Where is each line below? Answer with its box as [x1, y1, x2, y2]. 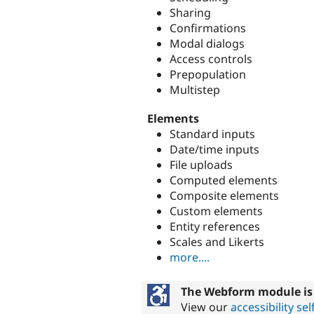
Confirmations [170, 20, 246, 36]
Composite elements [170, 188, 279, 204]
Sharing [170, 5, 211, 21]
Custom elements [170, 203, 263, 219]
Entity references [170, 219, 260, 235]
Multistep [170, 82, 220, 98]
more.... [170, 250, 210, 266]
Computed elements [170, 172, 278, 189]
